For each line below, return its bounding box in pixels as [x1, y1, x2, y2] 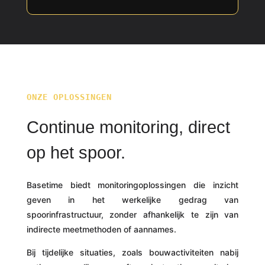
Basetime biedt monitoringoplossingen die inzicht [26, 180, 239, 190]
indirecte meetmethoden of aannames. [26, 224, 176, 234]
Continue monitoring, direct [26, 118, 230, 137]
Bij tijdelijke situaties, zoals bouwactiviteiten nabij [26, 247, 239, 257]
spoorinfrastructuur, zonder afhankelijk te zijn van [26, 209, 239, 219]
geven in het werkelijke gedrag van [26, 195, 239, 205]
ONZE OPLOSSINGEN [26, 92, 112, 102]
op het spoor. [26, 143, 125, 162]
